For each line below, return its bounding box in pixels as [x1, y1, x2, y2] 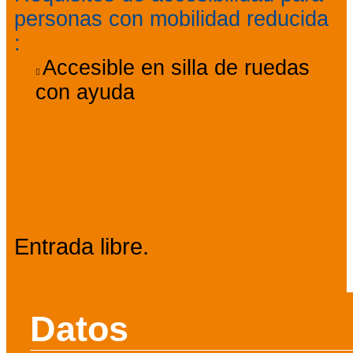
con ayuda [35, 80, 135, 105]
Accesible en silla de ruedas [42, 56, 310, 80]
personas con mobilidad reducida [14, 7, 329, 32]
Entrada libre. [14, 234, 149, 260]
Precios [14, 165, 131, 202]
